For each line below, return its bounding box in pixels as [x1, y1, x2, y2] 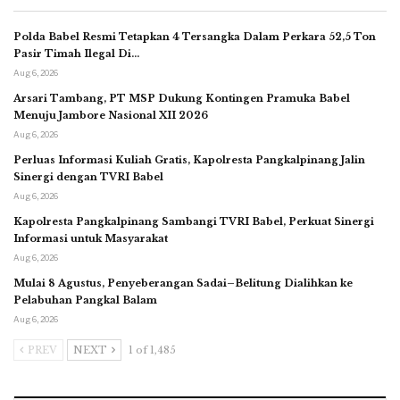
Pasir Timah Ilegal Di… [13, 47, 139, 61]
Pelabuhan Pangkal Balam [13, 294, 157, 307]
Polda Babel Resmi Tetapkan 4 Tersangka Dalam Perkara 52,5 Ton [13, 30, 376, 44]
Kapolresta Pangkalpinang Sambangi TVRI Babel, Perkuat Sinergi [13, 215, 374, 229]
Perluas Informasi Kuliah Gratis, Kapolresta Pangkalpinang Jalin [13, 154, 365, 167]
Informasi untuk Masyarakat [13, 232, 168, 246]
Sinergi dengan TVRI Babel [13, 171, 163, 184]
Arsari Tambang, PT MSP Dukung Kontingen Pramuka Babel [13, 92, 350, 105]
